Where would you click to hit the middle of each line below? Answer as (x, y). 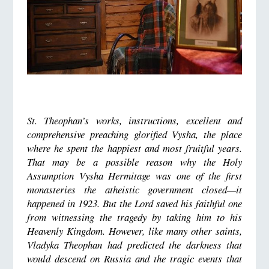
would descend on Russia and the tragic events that (134, 259)
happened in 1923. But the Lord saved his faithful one (134, 204)
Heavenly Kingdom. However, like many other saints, (134, 231)
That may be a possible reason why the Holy (134, 162)
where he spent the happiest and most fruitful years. (134, 148)
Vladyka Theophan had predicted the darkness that (134, 245)
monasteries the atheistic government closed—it (134, 190)
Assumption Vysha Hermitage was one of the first (134, 176)
